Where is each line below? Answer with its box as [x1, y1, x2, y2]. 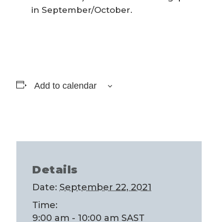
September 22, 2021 [59, 182, 152, 193]
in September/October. [31, 5, 132, 15]
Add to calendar [34, 81, 97, 91]
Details [32, 163, 78, 176]
